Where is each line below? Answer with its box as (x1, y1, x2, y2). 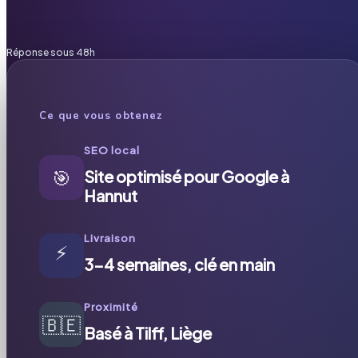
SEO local (84, 143, 141, 157)
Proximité (84, 300, 139, 313)
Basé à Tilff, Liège (84, 322, 212, 343)
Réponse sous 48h (6, 46, 95, 58)
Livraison (84, 231, 137, 245)
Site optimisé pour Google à (84, 165, 289, 186)
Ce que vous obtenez (39, 108, 162, 123)
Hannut (84, 185, 137, 205)
